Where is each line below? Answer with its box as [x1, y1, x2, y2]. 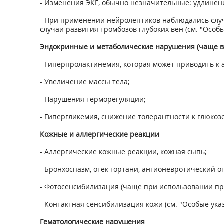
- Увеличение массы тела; [39, 77, 130, 86]
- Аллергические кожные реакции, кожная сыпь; [39, 147, 207, 156]
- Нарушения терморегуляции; [39, 94, 146, 104]
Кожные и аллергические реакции [39, 129, 159, 139]
